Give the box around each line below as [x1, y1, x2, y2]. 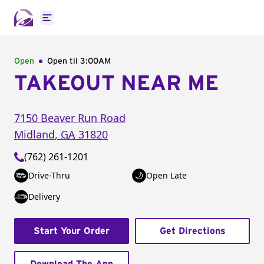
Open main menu [46, 17, 124, 31]
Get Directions [159, 226, 226, 236]
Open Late [146, 170, 187, 181]
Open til [47, 57, 80, 65]
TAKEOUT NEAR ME [14, 73, 219, 94]
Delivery [28, 191, 60, 202]
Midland [14, 127, 55, 141]
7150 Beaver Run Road [14, 111, 126, 125]
